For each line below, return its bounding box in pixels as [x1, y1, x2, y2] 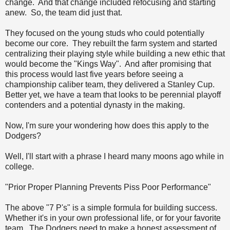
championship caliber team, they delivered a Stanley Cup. [5, 80, 217, 89]
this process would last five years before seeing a [5, 70, 183, 79]
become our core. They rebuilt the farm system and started [5, 39, 217, 48]
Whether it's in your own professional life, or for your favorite [5, 214, 221, 223]
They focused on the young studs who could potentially [5, 29, 204, 38]
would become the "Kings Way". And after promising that [5, 60, 211, 69]
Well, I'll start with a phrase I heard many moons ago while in [5, 152, 224, 161]
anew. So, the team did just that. [5, 8, 124, 17]
